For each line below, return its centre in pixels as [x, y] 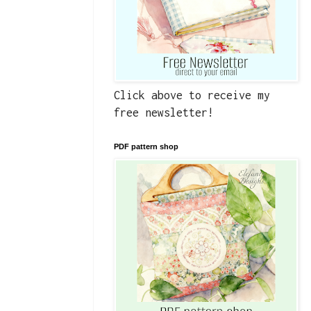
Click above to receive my [192, 95]
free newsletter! [164, 113]
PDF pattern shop [146, 147]
